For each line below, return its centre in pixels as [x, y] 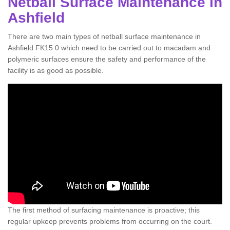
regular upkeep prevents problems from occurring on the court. [110, 222]
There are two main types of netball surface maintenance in [104, 36]
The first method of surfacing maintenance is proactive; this [104, 210]
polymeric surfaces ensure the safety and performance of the [107, 59]
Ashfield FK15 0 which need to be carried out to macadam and [109, 48]
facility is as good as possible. [56, 70]
